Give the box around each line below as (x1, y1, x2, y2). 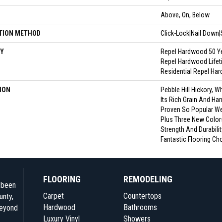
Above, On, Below (161, 11, 210, 19)
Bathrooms (123, 203, 157, 212)
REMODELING (123, 174, 172, 184)
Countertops (123, 191, 162, 201)
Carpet (43, 191, 64, 201)
